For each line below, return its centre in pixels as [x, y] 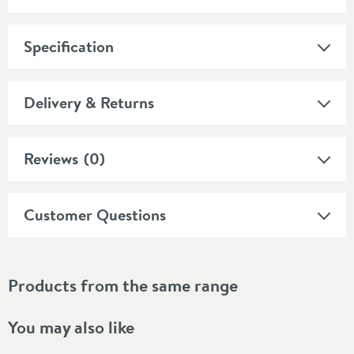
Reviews [51, 158]
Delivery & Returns [89, 102]
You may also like [71, 327]
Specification [69, 46]
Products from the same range [123, 285]
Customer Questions [95, 214]
